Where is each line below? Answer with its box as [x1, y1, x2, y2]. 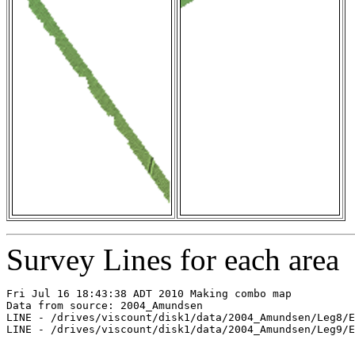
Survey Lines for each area [6, 242, 339, 277]
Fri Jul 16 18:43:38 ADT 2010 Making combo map [6, 288, 292, 300]
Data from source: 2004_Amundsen [6, 300, 203, 312]
